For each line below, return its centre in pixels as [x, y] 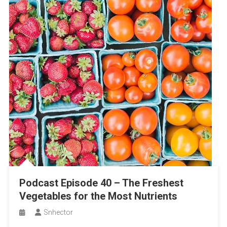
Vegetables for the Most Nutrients [98, 196]
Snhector [58, 212]
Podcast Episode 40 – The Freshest [101, 183]
